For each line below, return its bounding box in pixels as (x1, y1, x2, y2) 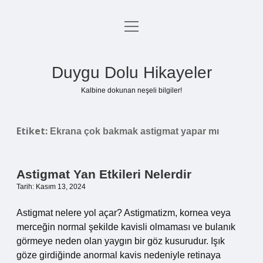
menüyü (124, 21, 157, 31)
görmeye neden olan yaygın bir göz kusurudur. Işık (16, 236, 225, 246)
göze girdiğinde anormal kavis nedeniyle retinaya (16, 250, 221, 260)
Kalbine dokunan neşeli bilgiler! (81, 86, 182, 95)
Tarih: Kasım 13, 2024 (16, 183, 86, 191)
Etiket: (16, 124, 50, 137)
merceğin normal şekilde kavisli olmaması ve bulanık (16, 222, 235, 232)
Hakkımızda (107, 107, 156, 117)
